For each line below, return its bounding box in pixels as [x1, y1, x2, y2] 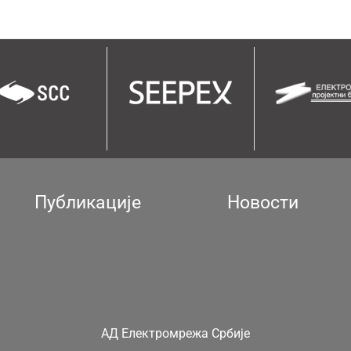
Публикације [34, 192, 141, 213]
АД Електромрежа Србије [101, 326, 250, 341]
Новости [227, 192, 299, 213]
